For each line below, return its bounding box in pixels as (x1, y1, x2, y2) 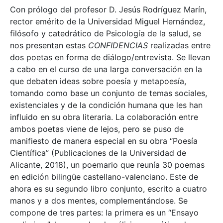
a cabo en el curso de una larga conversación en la (10, 64, 202, 74)
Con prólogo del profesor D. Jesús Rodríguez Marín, (10, 4, 207, 14)
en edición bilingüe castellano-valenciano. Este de (10, 171, 198, 182)
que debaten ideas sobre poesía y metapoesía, (10, 76, 186, 86)
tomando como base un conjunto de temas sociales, (10, 88, 207, 98)
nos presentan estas (10, 40, 88, 50)
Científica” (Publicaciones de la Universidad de (10, 147, 186, 158)
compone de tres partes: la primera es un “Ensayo (10, 207, 199, 218)
